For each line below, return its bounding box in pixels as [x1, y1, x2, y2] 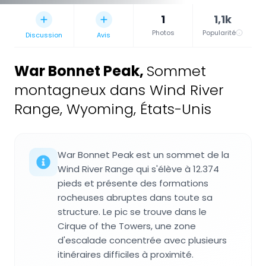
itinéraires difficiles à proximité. [58, 248, 194, 261]
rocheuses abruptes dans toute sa [58, 191, 213, 204]
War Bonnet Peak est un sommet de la [58, 148, 229, 161]
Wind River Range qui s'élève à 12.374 [58, 163, 219, 176]
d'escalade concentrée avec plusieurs [58, 234, 227, 247]
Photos [151, 28, 175, 38]
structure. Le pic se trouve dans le [58, 205, 207, 218]
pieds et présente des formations [58, 177, 208, 190]
